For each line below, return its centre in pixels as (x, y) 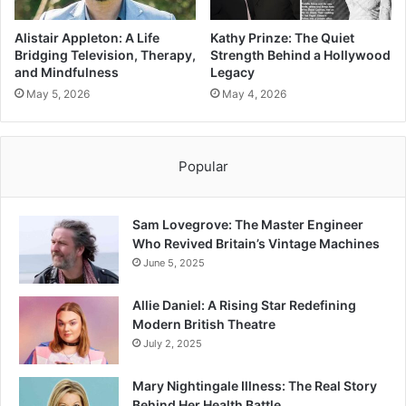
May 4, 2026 (254, 94)
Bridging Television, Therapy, (105, 55)
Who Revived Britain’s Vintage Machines (256, 244)
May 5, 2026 (58, 94)
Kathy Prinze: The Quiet (282, 38)
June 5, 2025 (174, 263)
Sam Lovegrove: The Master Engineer (248, 225)
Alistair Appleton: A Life (87, 38)
